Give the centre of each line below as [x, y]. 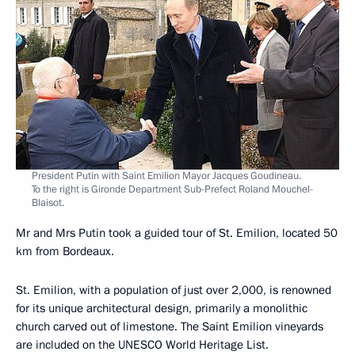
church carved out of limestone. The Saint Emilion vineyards [170, 326]
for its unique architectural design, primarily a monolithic [162, 308]
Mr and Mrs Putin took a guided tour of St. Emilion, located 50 [177, 233]
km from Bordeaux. [65, 251]
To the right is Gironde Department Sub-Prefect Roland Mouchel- [172, 189]
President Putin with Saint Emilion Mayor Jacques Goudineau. [166, 176]
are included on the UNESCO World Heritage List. [142, 344]
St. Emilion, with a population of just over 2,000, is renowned [174, 290]
